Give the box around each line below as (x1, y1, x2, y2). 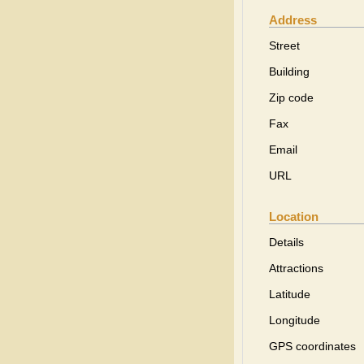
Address (269, 13, 317, 27)
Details (269, 236, 304, 249)
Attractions (269, 262, 323, 275)
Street (269, 39, 300, 52)
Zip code (269, 91, 314, 104)
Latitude (269, 288, 310, 301)
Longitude (269, 314, 320, 327)
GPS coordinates (269, 340, 356, 353)
